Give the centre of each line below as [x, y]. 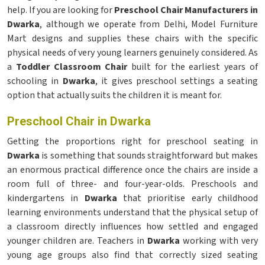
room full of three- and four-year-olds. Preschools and [132, 184]
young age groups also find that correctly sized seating [132, 255]
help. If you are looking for [61, 10]
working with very [219, 241]
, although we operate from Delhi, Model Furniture [149, 24]
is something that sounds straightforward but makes [150, 156]
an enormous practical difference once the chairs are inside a [132, 170]
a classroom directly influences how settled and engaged [132, 227]
